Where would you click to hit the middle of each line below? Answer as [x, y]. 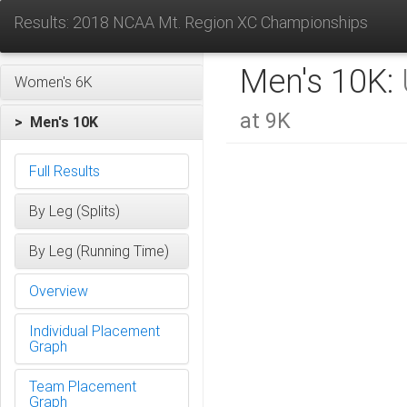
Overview [59, 291]
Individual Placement [94, 331]
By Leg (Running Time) [99, 251]
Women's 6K [54, 82]
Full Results [65, 171]
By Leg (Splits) [74, 211]
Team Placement [83, 386]
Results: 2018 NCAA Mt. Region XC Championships [191, 22]
